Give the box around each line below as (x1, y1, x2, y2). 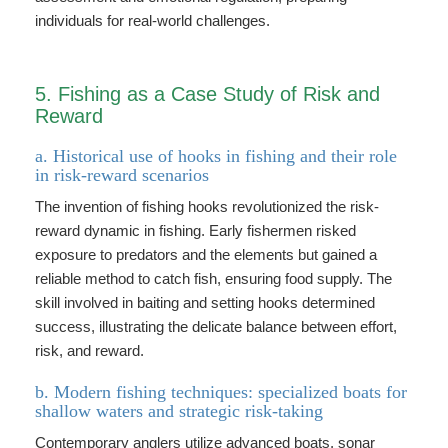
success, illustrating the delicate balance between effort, (35, 318, 397, 335)
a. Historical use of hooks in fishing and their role (35, 146, 397, 166)
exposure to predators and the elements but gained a (35, 246, 377, 263)
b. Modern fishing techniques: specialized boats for (35, 382, 407, 402)
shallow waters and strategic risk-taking (35, 401, 323, 421)
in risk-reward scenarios (35, 165, 209, 185)
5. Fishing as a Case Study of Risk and (35, 83, 380, 105)
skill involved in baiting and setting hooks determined (35, 294, 375, 311)
